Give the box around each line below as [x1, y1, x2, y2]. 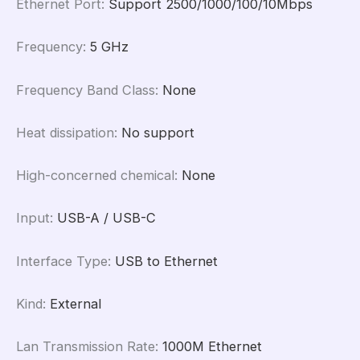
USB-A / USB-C [57, 210, 156, 227]
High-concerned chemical [16, 167, 174, 184]
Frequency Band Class [16, 81, 155, 98]
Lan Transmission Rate [16, 338, 155, 355]
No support [121, 124, 194, 141]
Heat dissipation [16, 124, 114, 141]
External [50, 295, 101, 312]
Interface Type [16, 252, 108, 269]
